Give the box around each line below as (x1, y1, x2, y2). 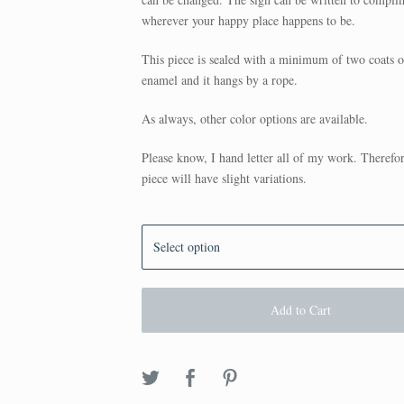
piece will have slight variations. (142, 169, 308, 187)
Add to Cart (270, 300, 331, 318)
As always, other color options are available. (142, 109, 369, 127)
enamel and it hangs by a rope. (142, 70, 298, 88)
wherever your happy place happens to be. (142, 11, 356, 29)
